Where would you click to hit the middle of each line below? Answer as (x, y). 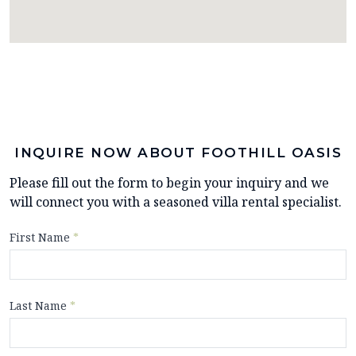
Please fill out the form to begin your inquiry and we (169, 182)
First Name (41, 237)
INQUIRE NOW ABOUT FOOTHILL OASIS (178, 152)
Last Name (40, 305)
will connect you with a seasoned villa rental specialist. (176, 201)
